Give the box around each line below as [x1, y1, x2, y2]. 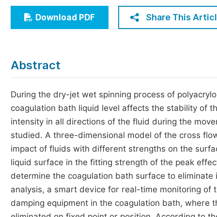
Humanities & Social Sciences [25, 23, 135, 32]
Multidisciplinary [25, 41, 87, 50]
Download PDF [35, 13, 95, 22]
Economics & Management [25, 5, 125, 14]
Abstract [11, 58, 61, 72]
